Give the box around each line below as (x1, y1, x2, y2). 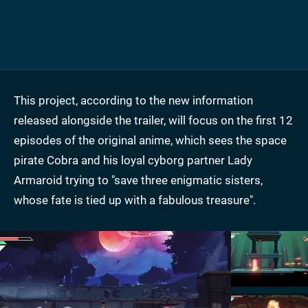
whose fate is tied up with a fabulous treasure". (14, 193, 256, 208)
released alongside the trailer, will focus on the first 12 (14, 113, 293, 128)
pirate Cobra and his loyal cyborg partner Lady (14, 153, 252, 168)
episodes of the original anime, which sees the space (14, 133, 287, 148)
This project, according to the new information (14, 93, 253, 108)
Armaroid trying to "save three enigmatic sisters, (14, 173, 263, 188)
